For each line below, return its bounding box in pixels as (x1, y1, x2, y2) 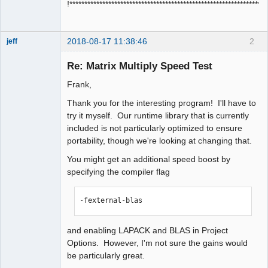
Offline (16, 60, 39, 70)
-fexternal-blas (80, 196, 143, 205)
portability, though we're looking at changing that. (67, 136, 252, 146)
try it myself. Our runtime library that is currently (67, 111, 249, 121)
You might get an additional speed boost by (67, 154, 230, 165)
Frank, (67, 80, 92, 90)
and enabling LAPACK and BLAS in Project (67, 226, 228, 235)
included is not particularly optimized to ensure (67, 123, 242, 133)
